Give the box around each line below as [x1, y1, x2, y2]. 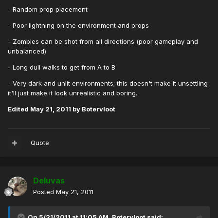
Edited [8, 105, 30, 113]
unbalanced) [8, 47, 46, 55]
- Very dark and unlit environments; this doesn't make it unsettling [8, 79, 208, 88]
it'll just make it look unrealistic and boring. [8, 89, 137, 97]
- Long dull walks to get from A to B [8, 63, 115, 72]
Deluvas [33, 176, 65, 186]
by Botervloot [71, 105, 115, 113]
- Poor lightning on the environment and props [8, 21, 149, 30]
